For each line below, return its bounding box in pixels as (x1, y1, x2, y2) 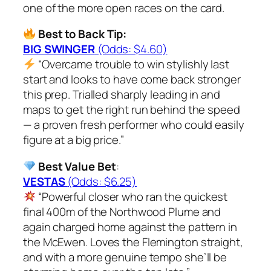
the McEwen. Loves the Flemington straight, (23, 233, 243, 250)
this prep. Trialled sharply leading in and (23, 87, 220, 103)
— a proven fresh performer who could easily (23, 117, 244, 133)
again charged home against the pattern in (23, 218, 237, 235)
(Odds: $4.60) (94, 41, 168, 57)
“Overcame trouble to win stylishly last (36, 56, 230, 73)
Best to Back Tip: (36, 26, 127, 42)
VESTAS (23, 173, 68, 189)
